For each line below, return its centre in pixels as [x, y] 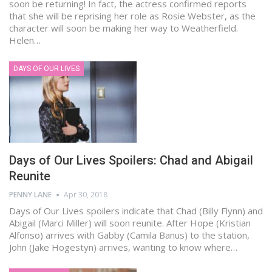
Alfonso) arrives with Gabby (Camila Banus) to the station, [129, 235]
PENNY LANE [30, 195]
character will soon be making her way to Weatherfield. [124, 28]
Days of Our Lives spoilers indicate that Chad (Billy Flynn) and [136, 211]
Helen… [25, 40]
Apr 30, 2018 [86, 195]
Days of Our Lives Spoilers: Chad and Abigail [131, 161]
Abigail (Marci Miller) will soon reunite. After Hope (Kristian [130, 223]
